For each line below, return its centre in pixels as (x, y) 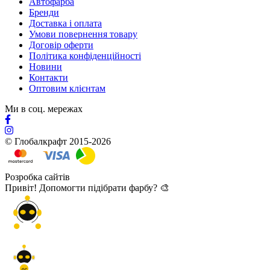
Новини (46, 66)
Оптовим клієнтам (67, 88)
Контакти (49, 77)
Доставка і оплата (65, 23)
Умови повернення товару (83, 34)
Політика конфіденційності (85, 55)
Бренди (44, 12)
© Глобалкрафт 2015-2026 (58, 141)
